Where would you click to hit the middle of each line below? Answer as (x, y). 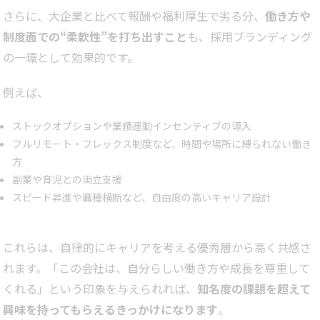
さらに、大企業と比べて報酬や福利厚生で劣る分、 (134, 16)
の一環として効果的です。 (71, 57)
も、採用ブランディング (250, 37)
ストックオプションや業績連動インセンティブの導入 (132, 126)
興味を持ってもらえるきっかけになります (110, 310)
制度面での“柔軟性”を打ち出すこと (95, 37)
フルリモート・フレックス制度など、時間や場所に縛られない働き (162, 144)
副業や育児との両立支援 (67, 180)
